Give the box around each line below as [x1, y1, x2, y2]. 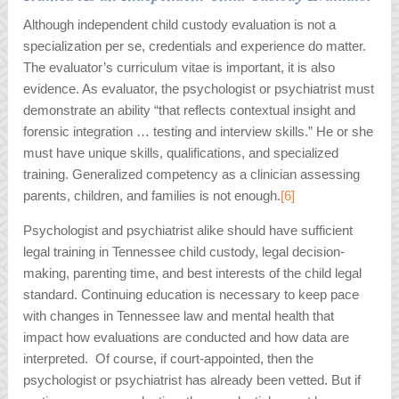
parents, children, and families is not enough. [23, 188, 281, 204]
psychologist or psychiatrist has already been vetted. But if [23, 372, 362, 388]
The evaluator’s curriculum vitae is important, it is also [23, 60, 336, 76]
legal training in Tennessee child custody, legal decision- [23, 244, 346, 260]
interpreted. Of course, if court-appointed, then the [23, 351, 314, 367]
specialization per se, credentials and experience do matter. [23, 38, 367, 54]
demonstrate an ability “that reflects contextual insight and [23, 102, 356, 118]
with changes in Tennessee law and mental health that [23, 308, 335, 324]
